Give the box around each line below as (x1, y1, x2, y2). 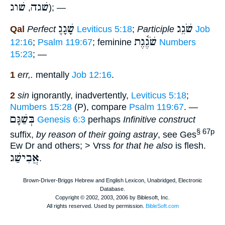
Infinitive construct (123, 114, 195, 125)
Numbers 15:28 (10, 101, 72, 112)
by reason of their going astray (36, 129, 158, 140)
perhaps (85, 114, 123, 125)
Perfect (27, 24, 56, 35)
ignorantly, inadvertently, (29, 90, 131, 100)
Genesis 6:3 (37, 114, 85, 125)
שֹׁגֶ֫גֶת (134, 35, 157, 50)
